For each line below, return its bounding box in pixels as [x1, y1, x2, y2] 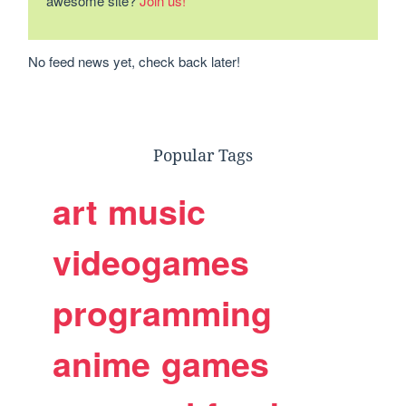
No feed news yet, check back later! [28, 52, 241, 71]
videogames [53, 237, 250, 286]
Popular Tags [153, 146, 253, 165]
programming [53, 288, 273, 337]
